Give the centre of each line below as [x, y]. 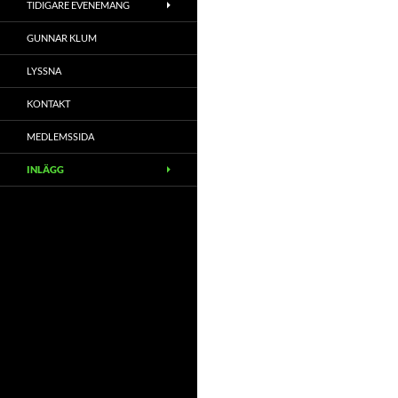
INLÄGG [45, 169]
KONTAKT [48, 103]
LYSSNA [44, 71]
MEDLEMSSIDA [60, 136]
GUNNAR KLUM [62, 38]
